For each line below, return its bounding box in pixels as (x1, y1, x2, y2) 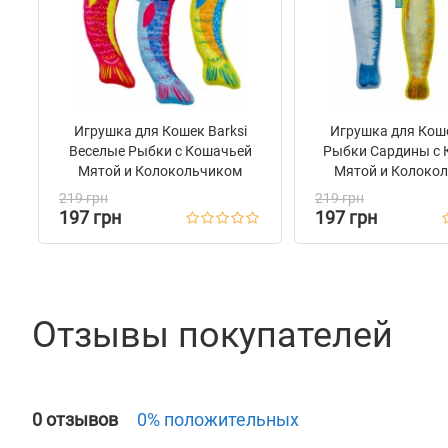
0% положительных (137, 409, 299, 430)
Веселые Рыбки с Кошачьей (68, 143, 252, 159)
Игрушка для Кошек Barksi (73, 123, 247, 139)
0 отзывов (32, 409, 122, 430)
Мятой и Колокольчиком (78, 163, 242, 179)
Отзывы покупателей (32, 314, 393, 356)
